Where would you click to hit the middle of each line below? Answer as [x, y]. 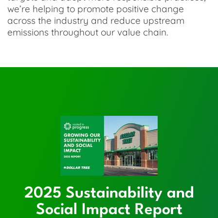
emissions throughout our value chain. [88, 32]
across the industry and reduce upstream [96, 20]
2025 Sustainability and [109, 193]
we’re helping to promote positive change [96, 9]
